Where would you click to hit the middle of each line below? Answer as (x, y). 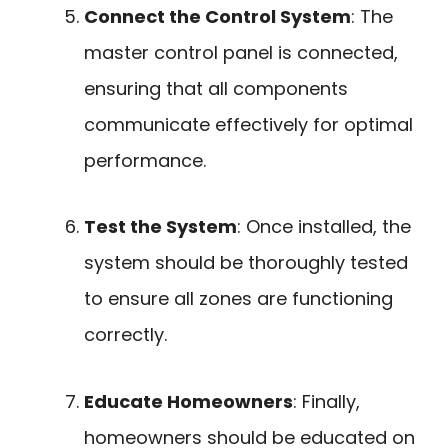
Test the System (160, 227)
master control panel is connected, (241, 52)
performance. (145, 160)
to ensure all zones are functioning (238, 299)
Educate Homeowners (188, 401)
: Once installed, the (324, 227)
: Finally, (326, 401)
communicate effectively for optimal (248, 124)
